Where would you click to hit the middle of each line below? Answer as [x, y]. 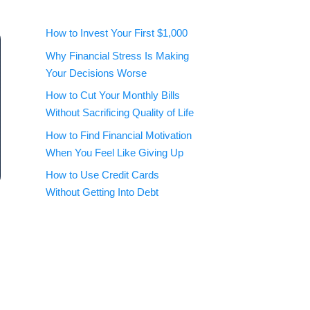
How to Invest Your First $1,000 [117, 33]
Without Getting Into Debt [102, 192]
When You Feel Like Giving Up [115, 152]
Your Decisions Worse [96, 73]
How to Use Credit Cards [102, 175]
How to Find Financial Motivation [119, 135]
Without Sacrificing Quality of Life [120, 112]
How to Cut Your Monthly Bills [113, 95]
